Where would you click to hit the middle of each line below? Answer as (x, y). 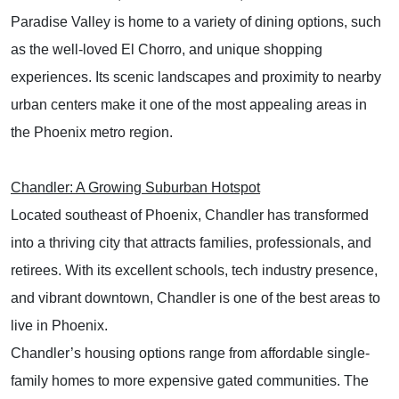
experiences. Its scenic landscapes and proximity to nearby (196, 77)
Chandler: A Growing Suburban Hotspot (135, 187)
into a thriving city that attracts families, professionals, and (191, 242)
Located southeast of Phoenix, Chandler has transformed (190, 215)
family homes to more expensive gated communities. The (190, 380)
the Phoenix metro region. (92, 132)
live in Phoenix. (59, 325)
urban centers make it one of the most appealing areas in (189, 104)
